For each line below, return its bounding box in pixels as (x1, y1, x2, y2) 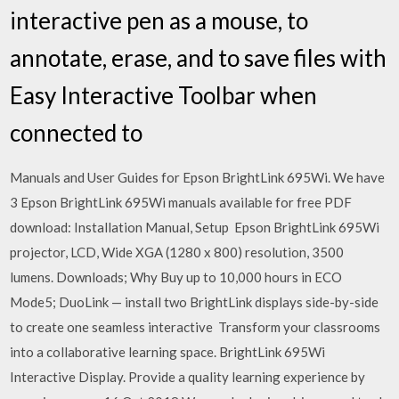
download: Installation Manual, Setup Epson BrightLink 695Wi (10, 218, 380, 235)
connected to (10, 118, 148, 147)
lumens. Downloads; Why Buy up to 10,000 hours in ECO (10, 268, 343, 285)
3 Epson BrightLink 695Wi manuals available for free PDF (10, 193, 353, 210)
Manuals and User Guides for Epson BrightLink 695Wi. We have (10, 168, 386, 185)
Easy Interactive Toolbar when (10, 80, 318, 110)
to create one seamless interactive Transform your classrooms (10, 318, 381, 335)
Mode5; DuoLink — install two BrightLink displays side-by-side (10, 293, 379, 310)
